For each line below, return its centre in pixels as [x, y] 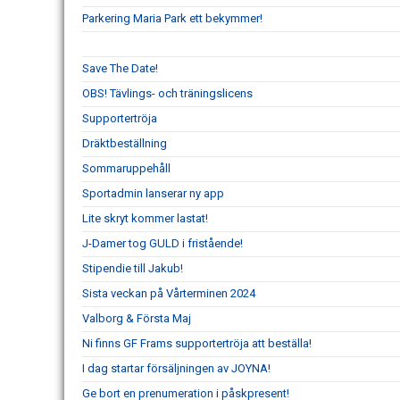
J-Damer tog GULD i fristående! [162, 243]
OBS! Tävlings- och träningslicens [167, 93]
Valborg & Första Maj [137, 318]
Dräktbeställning [125, 143]
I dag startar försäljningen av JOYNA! [176, 368]
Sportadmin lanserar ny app [153, 193]
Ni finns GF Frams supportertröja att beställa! [197, 343]
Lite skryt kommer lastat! [145, 218]
